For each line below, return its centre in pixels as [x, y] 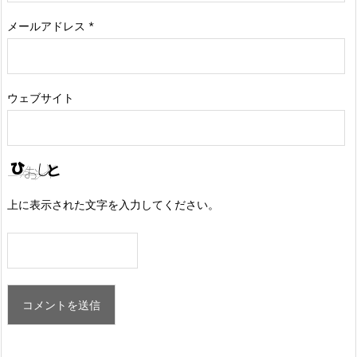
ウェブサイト [41, 97]
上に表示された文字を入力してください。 [113, 204]
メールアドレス [48, 25]
